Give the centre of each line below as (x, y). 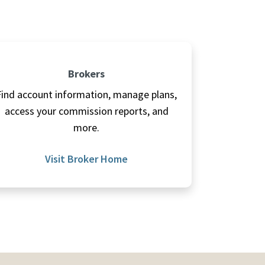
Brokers (86, 74)
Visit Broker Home (86, 159)
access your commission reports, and (86, 111)
